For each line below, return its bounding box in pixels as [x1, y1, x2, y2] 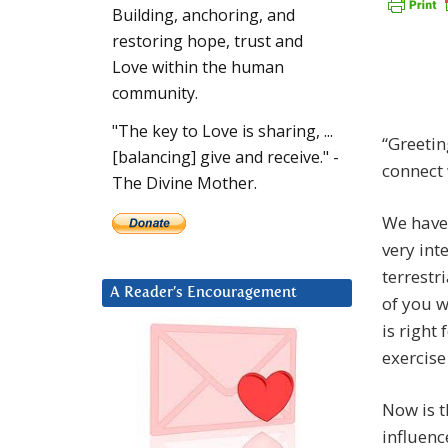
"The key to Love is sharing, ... [112, 120, 333, 143]
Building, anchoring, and [112, 4, 295, 27]
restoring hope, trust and [112, 30, 303, 53]
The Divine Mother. [112, 172, 257, 195]
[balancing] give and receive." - [112, 146, 339, 169]
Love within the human [112, 56, 284, 79]
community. [112, 82, 198, 105]
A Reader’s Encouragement [110, 285, 297, 301]
